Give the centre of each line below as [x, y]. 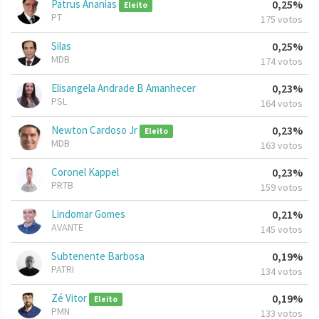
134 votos [282, 272]
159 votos [282, 188]
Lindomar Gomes [88, 214]
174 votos [282, 62]
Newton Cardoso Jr [95, 130]
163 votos [282, 146]
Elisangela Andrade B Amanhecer [124, 88]
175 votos [282, 20]
